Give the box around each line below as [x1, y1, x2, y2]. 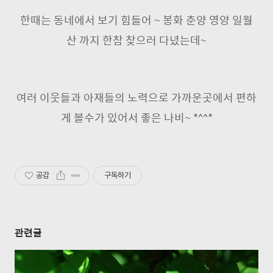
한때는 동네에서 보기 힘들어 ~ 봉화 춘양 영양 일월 [20, 12, 253, 28]
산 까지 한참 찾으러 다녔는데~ [66, 32, 207, 48]
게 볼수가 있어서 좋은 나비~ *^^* [60, 109, 213, 126]
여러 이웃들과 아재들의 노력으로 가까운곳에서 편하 [16, 89, 257, 105]
